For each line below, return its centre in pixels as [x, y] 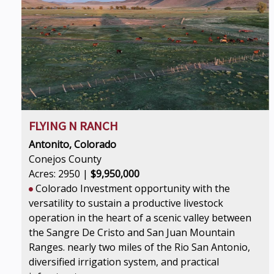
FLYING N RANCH [73, 126]
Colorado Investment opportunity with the [131, 188]
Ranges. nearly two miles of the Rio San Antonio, [139, 247]
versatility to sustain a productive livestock [126, 203]
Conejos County [65, 159]
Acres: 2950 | [60, 174]
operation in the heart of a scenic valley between [140, 218]
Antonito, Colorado [72, 144]
